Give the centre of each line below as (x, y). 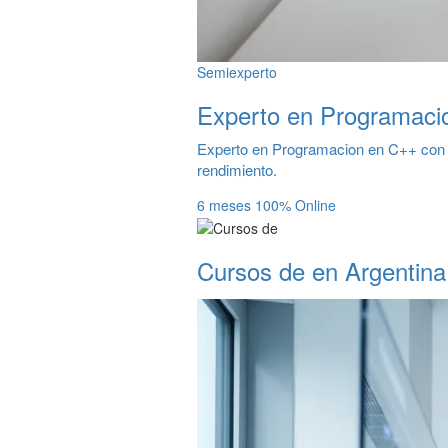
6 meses (226, 205)
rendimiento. (237, 170)
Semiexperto (237, 72)
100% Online (295, 205)
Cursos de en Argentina (321, 270)
